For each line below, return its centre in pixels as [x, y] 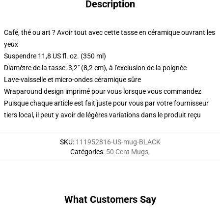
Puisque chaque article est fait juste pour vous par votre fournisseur [106, 103]
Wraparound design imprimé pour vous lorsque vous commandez [103, 91]
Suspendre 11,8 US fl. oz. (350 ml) [55, 56]
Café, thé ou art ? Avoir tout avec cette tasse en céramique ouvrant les [110, 32]
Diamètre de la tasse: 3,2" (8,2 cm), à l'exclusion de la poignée [95, 68]
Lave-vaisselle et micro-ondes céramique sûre [72, 80]
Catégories [87, 152]
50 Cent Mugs [127, 152]
